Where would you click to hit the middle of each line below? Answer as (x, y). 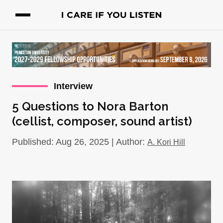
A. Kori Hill (166, 142)
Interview (73, 86)
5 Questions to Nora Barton (90, 106)
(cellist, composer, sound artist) (102, 121)
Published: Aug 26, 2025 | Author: (80, 142)
